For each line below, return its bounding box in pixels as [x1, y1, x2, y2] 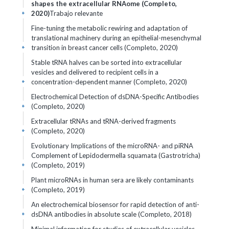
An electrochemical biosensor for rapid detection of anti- [31, 200, 199, 209]
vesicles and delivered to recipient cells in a [31, 68, 158, 76]
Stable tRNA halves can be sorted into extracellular [31, 58, 182, 66]
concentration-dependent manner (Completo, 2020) [31, 78, 187, 86]
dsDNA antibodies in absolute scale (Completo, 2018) [31, 210, 192, 218]
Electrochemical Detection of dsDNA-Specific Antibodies [31, 93, 199, 101]
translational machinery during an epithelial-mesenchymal [31, 34, 201, 42]
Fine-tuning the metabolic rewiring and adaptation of [31, 24, 188, 32]
